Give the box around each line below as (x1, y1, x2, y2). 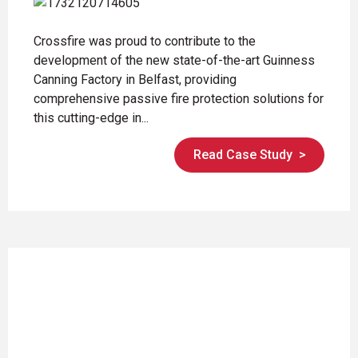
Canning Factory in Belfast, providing (34, 71, 237, 87)
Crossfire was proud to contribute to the (34, 33, 256, 49)
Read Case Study (193, 147, 292, 163)
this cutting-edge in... (34, 109, 149, 125)
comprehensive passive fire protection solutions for (34, 90, 324, 106)
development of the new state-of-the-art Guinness (34, 52, 315, 68)
